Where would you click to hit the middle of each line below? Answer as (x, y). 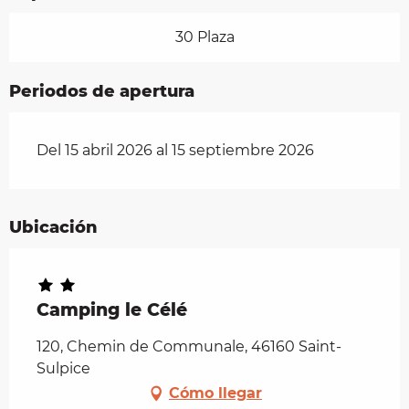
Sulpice (63, 368)
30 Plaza (204, 37)
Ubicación (53, 227)
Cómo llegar (215, 393)
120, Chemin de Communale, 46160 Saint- (189, 346)
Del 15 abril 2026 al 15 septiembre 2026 (175, 150)
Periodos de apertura (102, 91)
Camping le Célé (112, 309)
